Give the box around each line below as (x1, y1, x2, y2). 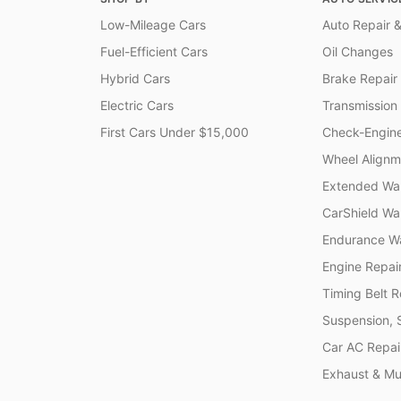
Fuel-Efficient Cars (100, 44, 208, 59)
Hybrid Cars (100, 71, 170, 86)
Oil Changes (322, 44, 393, 59)
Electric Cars (100, 98, 174, 113)
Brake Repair (322, 71, 397, 86)
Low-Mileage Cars (100, 17, 206, 32)
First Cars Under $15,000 (100, 124, 249, 140)
